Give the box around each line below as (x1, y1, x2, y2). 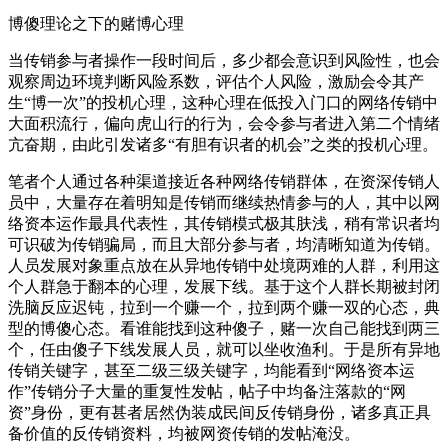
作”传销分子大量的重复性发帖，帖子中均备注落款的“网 (8, 382, 406, 400)
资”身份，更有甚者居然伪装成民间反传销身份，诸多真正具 (8, 403, 431, 421)
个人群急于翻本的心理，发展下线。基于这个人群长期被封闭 (8, 277, 440, 295)
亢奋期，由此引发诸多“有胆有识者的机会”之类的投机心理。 (8, 135, 438, 153)
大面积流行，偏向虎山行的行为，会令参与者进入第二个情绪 (8, 114, 440, 132)
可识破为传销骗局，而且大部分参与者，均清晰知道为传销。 (8, 235, 440, 253)
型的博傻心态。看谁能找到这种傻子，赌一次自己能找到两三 (8, 319, 440, 337)
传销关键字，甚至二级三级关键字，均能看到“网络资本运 (8, 361, 415, 379)
